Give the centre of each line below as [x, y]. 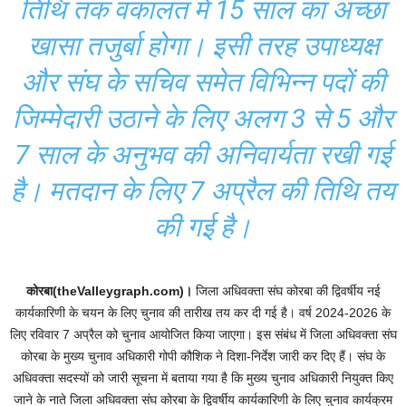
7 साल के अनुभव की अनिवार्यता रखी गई [203, 155]
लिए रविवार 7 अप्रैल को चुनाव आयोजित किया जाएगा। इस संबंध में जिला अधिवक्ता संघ [203, 334]
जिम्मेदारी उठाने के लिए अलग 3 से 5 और [203, 118]
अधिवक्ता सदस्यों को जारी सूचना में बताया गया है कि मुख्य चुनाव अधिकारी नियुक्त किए [203, 378]
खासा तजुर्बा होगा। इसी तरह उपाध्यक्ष [203, 46]
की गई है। [203, 227]
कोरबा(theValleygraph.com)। [109, 291]
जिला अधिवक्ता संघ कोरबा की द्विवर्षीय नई [286, 291]
